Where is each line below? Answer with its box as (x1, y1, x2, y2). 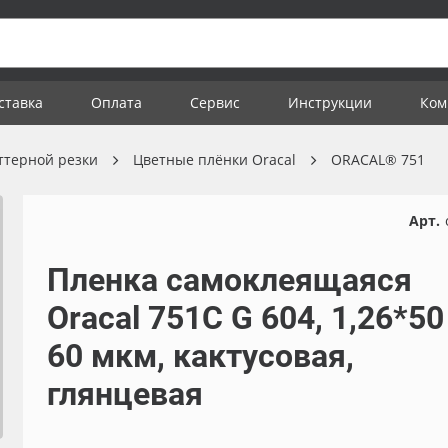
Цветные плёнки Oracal (133, 150, 296, 169)
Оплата (91, 93, 142, 112)
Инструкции (288, 93, 372, 112)
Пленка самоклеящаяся (46, 261, 412, 299)
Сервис (190, 93, 240, 112)
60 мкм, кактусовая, (46, 337, 354, 375)
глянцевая (46, 375, 203, 413)
